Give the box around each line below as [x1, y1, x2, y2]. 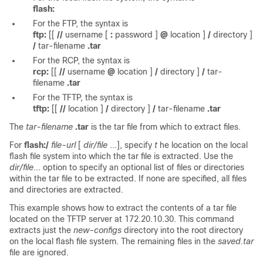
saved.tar [218, 237, 254, 246]
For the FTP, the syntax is [33, 19, 128, 28]
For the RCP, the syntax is [33, 56, 130, 65]
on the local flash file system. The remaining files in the [9, 237, 218, 246]
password [115, 30, 153, 39]
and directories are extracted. [9, 185, 123, 194]
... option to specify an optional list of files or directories [33, 163, 244, 172]
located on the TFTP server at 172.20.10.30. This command [9, 214, 234, 224]
